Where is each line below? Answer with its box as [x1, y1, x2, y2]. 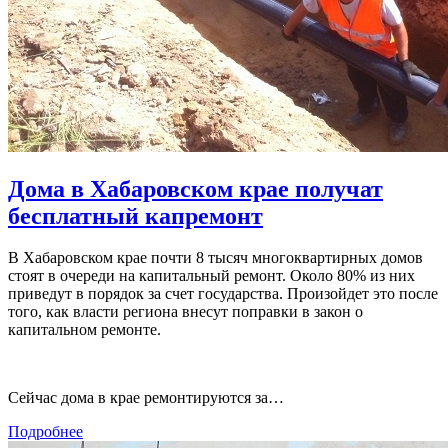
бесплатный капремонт [8, 202, 263, 229]
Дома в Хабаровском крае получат [8, 175, 383, 202]
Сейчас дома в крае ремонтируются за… [8, 389, 284, 407]
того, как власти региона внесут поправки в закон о [8, 303, 363, 321]
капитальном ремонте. [8, 321, 161, 339]
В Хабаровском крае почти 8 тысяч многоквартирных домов [8, 249, 423, 267]
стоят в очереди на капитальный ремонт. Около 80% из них [8, 267, 415, 285]
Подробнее [8, 423, 83, 441]
